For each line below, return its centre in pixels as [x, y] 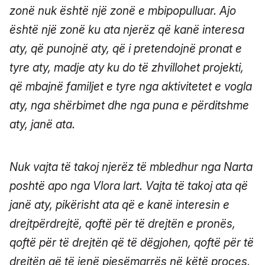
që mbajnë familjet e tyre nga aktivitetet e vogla [131, 86]
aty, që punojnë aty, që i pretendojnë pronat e [126, 49]
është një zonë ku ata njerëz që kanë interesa [127, 30]
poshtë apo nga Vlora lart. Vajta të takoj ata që [129, 186]
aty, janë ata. [42, 124]
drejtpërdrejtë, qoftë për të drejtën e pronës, [122, 224]
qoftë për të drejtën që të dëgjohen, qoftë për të [132, 243]
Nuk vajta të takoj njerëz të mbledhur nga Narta [131, 167]
